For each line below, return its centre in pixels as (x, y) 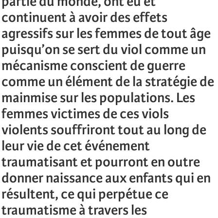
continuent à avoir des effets (84, 18)
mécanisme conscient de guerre (93, 66)
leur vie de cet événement (76, 146)
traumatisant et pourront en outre (101, 162)
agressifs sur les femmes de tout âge (106, 34)
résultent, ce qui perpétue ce (85, 194)
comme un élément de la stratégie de (108, 82)
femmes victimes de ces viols (85, 114)
